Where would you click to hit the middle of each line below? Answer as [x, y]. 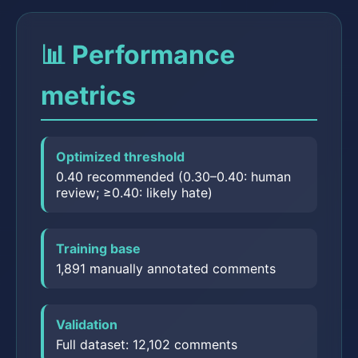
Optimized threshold [120, 157]
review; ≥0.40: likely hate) [134, 193]
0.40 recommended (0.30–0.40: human [173, 177]
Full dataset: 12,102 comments [147, 344]
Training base [98, 249]
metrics [88, 95]
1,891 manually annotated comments [166, 268]
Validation [87, 324]
